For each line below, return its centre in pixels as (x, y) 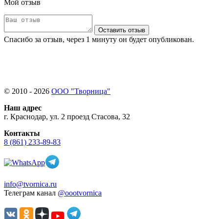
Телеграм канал (31, 193)
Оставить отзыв (122, 30)
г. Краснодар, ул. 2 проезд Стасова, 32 (67, 116)
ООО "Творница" (81, 91)
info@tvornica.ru (30, 184)
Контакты (22, 133)
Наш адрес (23, 108)
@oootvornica (80, 193)
